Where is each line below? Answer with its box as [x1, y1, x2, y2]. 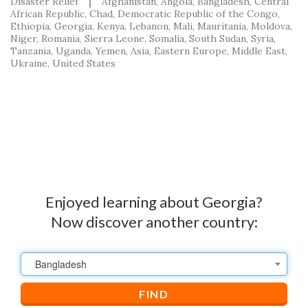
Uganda [56, 44, 91, 57]
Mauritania [197, 19, 246, 32]
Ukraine [10, 56, 47, 69]
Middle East [232, 44, 285, 57]
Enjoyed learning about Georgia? [45, 192, 263, 211]
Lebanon [129, 19, 168, 32]
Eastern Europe [154, 44, 227, 57]
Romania [41, 32, 80, 45]
